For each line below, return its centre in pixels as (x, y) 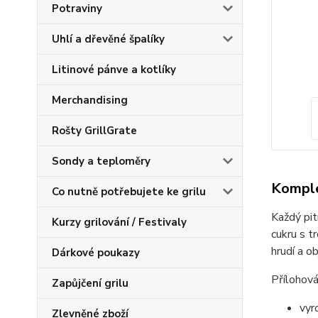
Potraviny (77, 9)
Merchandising (90, 100)
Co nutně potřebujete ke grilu (129, 192)
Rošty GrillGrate (94, 131)
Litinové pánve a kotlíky (114, 70)
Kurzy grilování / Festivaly (119, 222)
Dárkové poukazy (96, 253)
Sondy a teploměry (101, 161)
